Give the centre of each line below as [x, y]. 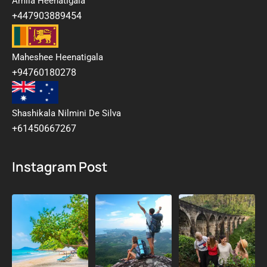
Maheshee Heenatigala [58, 57]
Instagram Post [60, 167]
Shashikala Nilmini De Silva [66, 114]
